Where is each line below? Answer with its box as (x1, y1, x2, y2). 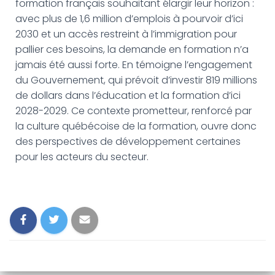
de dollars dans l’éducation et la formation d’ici (15, 88, 241, 103)
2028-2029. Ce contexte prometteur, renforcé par (15, 104, 252, 118)
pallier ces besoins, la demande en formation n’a (15, 42, 249, 56)
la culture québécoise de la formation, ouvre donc (15, 119, 257, 133)
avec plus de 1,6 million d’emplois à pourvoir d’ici (15, 12, 243, 26)
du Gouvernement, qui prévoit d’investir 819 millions (15, 73, 257, 87)
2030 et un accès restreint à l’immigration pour (15, 27, 237, 41)
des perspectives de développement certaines (15, 134, 241, 149)
